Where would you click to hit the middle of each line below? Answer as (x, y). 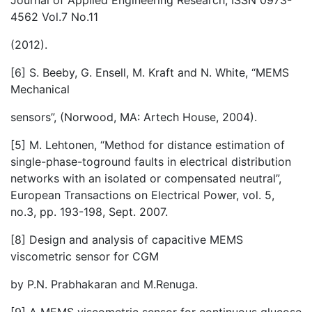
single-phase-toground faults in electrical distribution (151, 162)
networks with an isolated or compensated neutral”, (146, 178)
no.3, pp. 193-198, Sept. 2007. (89, 212)
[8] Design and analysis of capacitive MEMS (127, 240)
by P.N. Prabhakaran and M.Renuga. (104, 284)
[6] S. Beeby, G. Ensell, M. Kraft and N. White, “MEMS (150, 72)
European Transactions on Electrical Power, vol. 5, (142, 195)
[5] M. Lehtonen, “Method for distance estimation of (148, 145)
